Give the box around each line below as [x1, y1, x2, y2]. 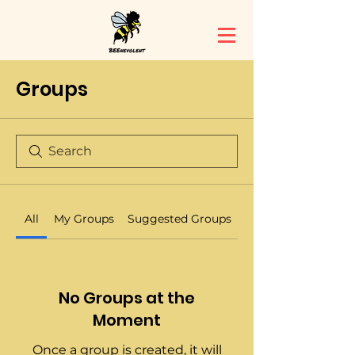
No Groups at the [59, 287, 195, 309]
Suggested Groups [127, 212, 231, 226]
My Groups [53, 212, 114, 226]
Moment [93, 309, 161, 331]
